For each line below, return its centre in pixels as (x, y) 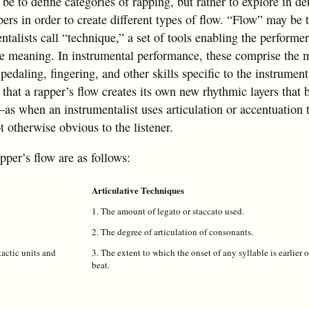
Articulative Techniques (138, 190)
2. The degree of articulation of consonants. (172, 231)
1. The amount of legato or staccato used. (168, 211)
